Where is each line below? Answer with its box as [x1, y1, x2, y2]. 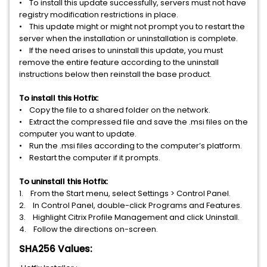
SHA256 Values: [19, 243, 92, 255]
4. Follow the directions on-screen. [19, 223, 158, 235]
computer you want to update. [19, 128, 138, 139]
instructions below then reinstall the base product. [19, 69, 213, 80]
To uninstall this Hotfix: [19, 176, 108, 187]
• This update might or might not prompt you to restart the [19, 21, 245, 32]
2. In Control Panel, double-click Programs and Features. [19, 200, 244, 211]
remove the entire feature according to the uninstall [19, 57, 219, 68]
